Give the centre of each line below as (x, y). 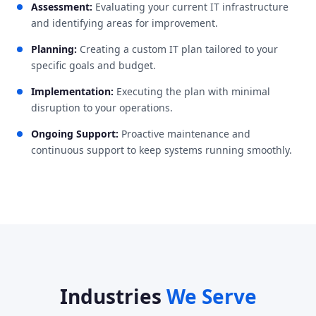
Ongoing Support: (75, 133)
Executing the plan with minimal (192, 91)
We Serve (211, 296)
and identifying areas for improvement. (124, 23)
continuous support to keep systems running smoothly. (162, 150)
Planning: (54, 49)
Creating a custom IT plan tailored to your (177, 49)
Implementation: (72, 91)
